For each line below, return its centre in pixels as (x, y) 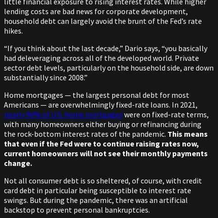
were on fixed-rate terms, (166, 115)
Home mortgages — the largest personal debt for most (97, 95)
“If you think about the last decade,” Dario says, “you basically (106, 48)
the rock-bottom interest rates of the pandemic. (86, 134)
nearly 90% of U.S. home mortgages (63, 115)
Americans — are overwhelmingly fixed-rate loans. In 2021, (101, 105)
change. (18, 163)
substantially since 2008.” (46, 78)
